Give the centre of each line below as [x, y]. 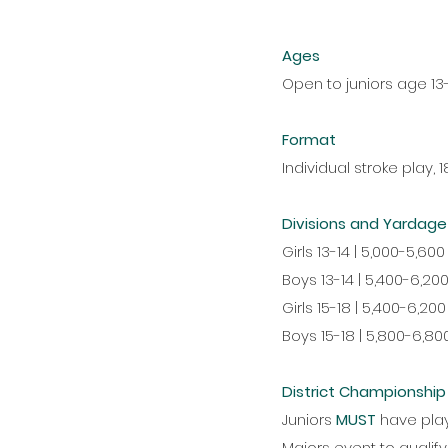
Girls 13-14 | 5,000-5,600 [363, 251]
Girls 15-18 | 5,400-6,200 [364, 307]
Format [309, 139]
